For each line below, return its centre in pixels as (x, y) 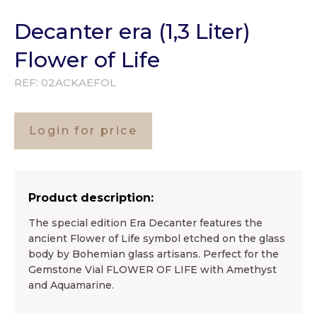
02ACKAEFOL (79, 83)
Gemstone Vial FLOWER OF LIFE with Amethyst (152, 270)
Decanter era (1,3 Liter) (132, 32)
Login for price (83, 131)
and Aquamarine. (71, 286)
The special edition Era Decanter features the (145, 223)
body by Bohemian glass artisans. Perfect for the (154, 254)
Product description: (91, 198)
